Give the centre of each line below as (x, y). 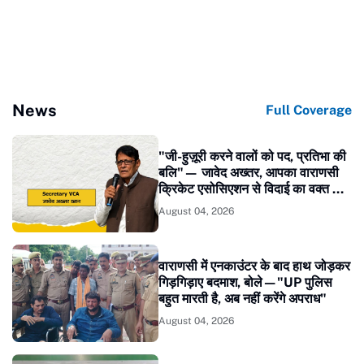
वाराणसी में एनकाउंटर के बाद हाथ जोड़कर (254, 266)
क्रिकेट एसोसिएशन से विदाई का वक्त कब (253, 188)
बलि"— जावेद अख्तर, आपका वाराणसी (249, 172)
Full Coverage (309, 110)
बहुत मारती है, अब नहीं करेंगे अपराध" (243, 298)
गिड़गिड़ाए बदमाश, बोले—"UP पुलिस (245, 282)
